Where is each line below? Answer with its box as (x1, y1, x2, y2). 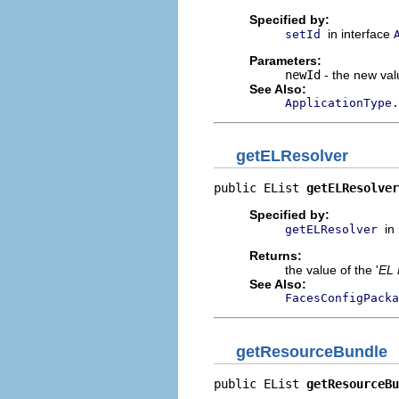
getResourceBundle (236, 342, 387, 361)
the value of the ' (285, 263, 379, 277)
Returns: (249, 248, 302, 263)
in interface (328, 26, 394, 41)
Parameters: (249, 53, 322, 68)
